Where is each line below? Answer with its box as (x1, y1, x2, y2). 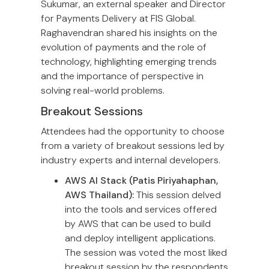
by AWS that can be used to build (65, 217, 211, 231)
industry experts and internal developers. (41, 154, 220, 167)
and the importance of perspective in (41, 70, 204, 83)
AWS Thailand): (65, 189, 134, 202)
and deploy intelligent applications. (65, 232, 216, 245)
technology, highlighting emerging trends (41, 55, 217, 68)
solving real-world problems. (41, 84, 165, 97)
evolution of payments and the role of (41, 41, 207, 54)
